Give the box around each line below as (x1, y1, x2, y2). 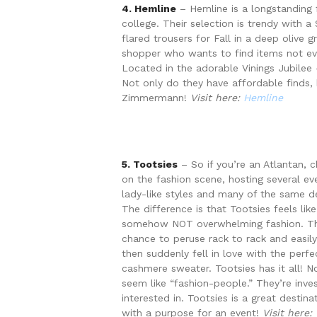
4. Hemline (122, 3, 176, 15)
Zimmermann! (122, 92, 190, 104)
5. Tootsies (122, 158, 178, 171)
